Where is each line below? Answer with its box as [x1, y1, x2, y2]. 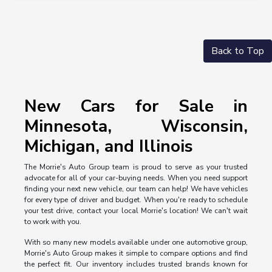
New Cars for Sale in [24, 95, 248, 118]
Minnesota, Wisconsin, [24, 115, 248, 138]
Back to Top [211, 44, 264, 58]
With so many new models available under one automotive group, [24, 237, 248, 248]
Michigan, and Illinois [24, 135, 193, 158]
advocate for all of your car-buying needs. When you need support [24, 173, 248, 183]
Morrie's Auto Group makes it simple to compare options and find [24, 248, 248, 259]
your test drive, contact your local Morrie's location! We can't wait [24, 206, 248, 216]
